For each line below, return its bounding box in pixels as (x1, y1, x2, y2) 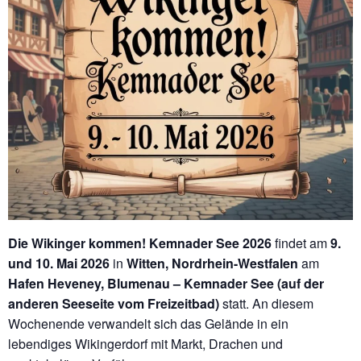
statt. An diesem (219, 294, 313, 313)
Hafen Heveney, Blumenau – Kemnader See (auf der (8, 274, 324, 293)
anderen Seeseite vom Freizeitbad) (8, 294, 219, 313)
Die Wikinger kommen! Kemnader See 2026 (8, 234, 272, 252)
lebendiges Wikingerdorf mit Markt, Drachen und (8, 334, 283, 353)
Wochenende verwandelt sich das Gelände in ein (8, 314, 288, 333)
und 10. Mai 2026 (8, 254, 110, 272)
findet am (272, 234, 330, 252)
